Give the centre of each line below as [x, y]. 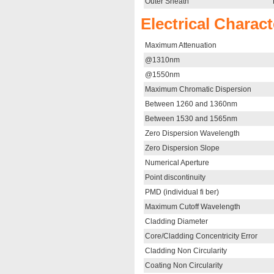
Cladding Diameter [176, 221]
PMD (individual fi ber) [182, 192]
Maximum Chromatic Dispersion [198, 89]
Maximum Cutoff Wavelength [193, 207]
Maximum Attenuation [181, 45]
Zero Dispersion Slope [182, 148]
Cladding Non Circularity [186, 251]
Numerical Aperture [177, 163]
